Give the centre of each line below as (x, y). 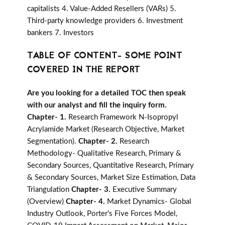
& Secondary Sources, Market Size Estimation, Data (111, 178)
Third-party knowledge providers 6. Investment (105, 21)
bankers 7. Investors (61, 33)
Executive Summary (145, 190)
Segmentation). (53, 142)
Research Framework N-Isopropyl (123, 118)
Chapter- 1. (48, 118)
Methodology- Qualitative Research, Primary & (104, 154)
